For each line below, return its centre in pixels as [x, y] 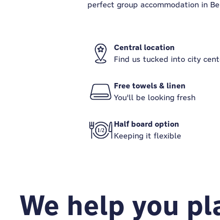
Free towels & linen [150, 86]
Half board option [147, 124]
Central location [144, 47]
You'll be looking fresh [155, 97]
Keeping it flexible [148, 136]
